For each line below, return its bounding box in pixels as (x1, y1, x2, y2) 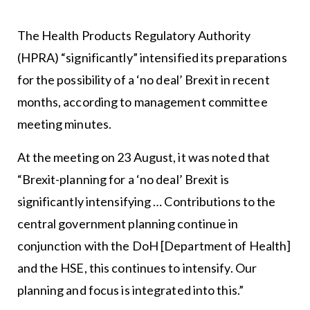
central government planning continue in (17, 216, 239, 231)
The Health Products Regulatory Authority (17, 28, 251, 43)
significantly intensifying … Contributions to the (17, 194, 276, 209)
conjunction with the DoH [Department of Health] (17, 238, 291, 253)
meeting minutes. (17, 116, 112, 131)
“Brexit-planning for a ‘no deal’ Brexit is (17, 172, 229, 187)
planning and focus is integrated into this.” (17, 282, 244, 298)
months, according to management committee (17, 94, 268, 109)
